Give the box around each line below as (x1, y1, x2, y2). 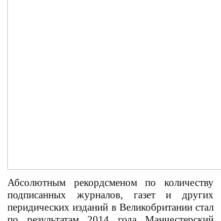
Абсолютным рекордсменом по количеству (7, 176, 214, 188)
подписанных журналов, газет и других (7, 188, 214, 201)
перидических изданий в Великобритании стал (7, 201, 214, 213)
